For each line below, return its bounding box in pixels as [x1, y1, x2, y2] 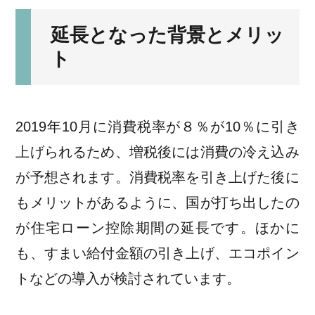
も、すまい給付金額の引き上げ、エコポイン [15, 245, 300, 261]
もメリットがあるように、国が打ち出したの [15, 194, 300, 210]
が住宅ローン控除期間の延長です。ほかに [15, 219, 300, 236]
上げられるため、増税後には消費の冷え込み [15, 143, 300, 160]
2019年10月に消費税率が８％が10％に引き [15, 118, 300, 134]
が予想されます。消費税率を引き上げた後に [15, 169, 300, 185]
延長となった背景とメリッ [50, 25, 284, 46]
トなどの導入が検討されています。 [15, 270, 241, 286]
